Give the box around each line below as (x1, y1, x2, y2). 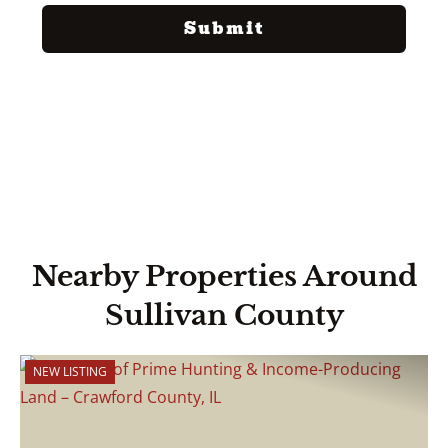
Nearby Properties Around (31, 259, 417, 294)
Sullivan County (104, 298, 344, 333)
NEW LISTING (33, 363, 107, 380)
